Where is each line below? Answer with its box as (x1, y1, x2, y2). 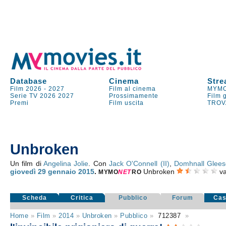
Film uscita (109, 99, 144, 106)
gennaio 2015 (48, 167, 95, 176)
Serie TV (10, 92, 38, 99)
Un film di (10, 159, 44, 167)
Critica (71, 194, 94, 201)
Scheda (22, 194, 47, 201)
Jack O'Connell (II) (109, 159, 169, 167)
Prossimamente (109, 92, 159, 99)
